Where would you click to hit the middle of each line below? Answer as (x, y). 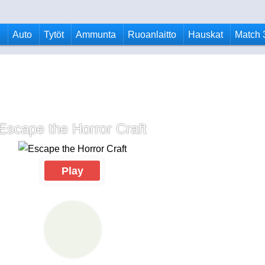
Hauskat (206, 34)
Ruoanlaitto (152, 34)
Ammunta (96, 34)
